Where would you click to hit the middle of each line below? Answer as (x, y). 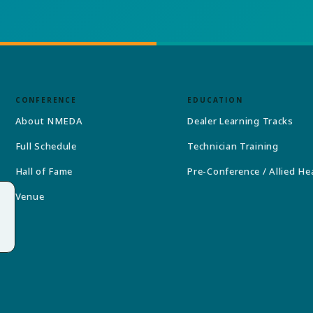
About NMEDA (49, 121)
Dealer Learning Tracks (240, 121)
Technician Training (233, 146)
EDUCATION (215, 100)
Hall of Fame (44, 171)
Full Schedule (46, 146)
